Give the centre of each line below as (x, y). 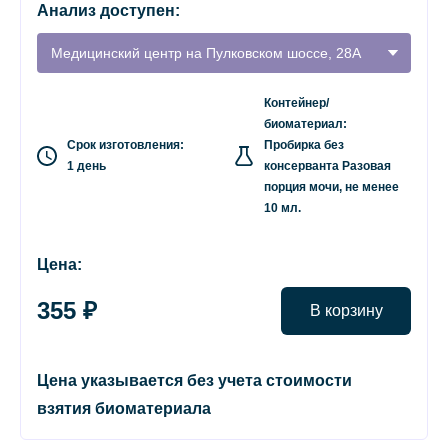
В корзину (346, 310)
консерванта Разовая (327, 166)
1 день (86, 166)
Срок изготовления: (125, 145)
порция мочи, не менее (331, 187)
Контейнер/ (296, 103)
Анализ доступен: (108, 10)
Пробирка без (304, 145)
